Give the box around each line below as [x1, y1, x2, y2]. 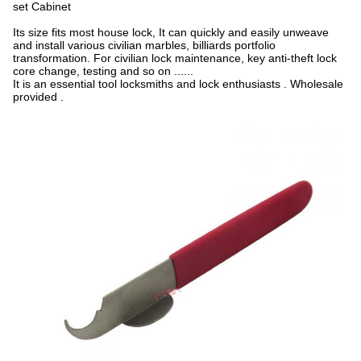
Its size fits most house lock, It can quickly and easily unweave [13, 26, 329, 39]
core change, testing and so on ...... [13, 64, 193, 77]
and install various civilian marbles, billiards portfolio [13, 39, 276, 52]
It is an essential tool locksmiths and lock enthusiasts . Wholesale [13, 77, 343, 90]
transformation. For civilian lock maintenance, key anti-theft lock [13, 52, 337, 64]
